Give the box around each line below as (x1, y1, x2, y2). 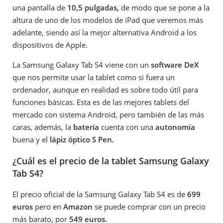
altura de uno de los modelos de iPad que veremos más (12, 15, 203, 25)
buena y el (12, 134, 50, 145)
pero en (33, 202, 63, 212)
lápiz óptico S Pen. (50, 134, 114, 145)
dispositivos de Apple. (12, 40, 88, 50)
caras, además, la (12, 122, 73, 132)
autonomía (155, 122, 195, 132)
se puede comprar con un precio (93, 202, 206, 212)
